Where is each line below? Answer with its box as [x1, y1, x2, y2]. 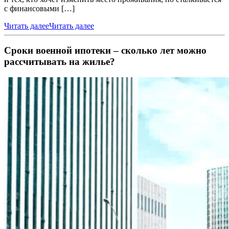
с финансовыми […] [4, 4, 75, 13]
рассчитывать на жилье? [4, 56, 115, 67]
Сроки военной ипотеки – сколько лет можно [4, 45, 207, 56]
